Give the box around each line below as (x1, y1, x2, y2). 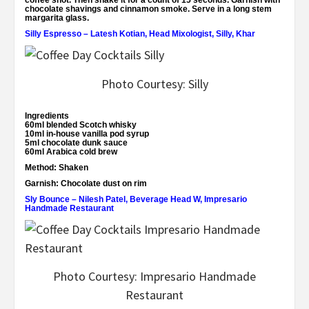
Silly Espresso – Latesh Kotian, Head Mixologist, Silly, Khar (25, 29, 255, 39)
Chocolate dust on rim (59, 178, 147, 188)
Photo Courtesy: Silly (101, 75, 208, 92)
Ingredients (25, 110, 69, 121)
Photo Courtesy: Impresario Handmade (53, 268, 256, 285)
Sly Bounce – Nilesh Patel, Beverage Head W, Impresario (25, 194, 247, 204)
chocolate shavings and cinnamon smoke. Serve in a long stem (25, 4, 272, 14)
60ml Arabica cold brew (25, 146, 117, 157)
